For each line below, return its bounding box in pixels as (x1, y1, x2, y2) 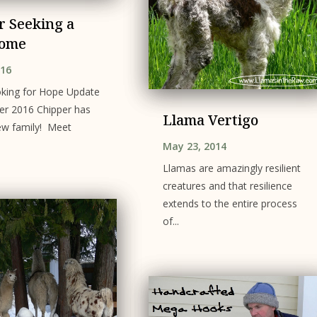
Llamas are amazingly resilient (162, 161, 301, 175)
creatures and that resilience (162, 179, 292, 193)
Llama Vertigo (162, 110, 258, 130)
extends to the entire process (162, 197, 297, 211)
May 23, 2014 (162, 139, 226, 154)
